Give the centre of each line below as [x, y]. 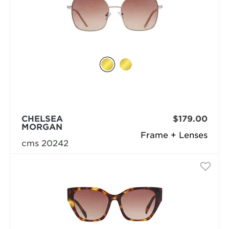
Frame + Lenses [174, 135]
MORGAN [42, 127]
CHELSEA [42, 119]
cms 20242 [45, 143]
